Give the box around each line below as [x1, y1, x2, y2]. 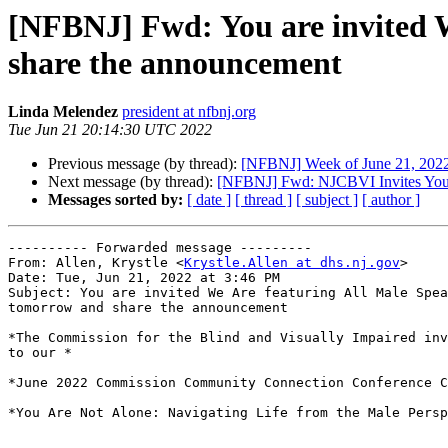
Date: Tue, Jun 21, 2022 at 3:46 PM [8, 270, 280, 286]
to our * [8, 345, 72, 361]
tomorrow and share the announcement [8, 300, 288, 316]
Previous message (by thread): [48, 155, 241, 173]
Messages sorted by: [48, 191, 183, 209]
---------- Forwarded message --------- [8, 240, 312, 256]
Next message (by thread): [48, 173, 217, 191]
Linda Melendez [8, 103, 118, 121]
